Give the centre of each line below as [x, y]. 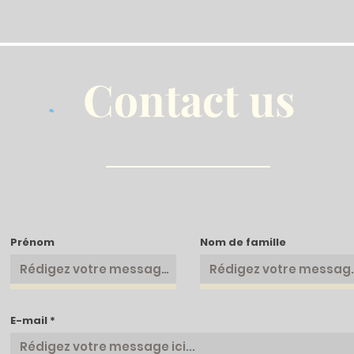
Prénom [32, 242]
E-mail [29, 320]
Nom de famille [243, 242]
